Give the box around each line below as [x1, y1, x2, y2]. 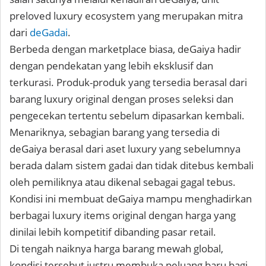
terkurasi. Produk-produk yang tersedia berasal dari [9, 75, 247, 89]
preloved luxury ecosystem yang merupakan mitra [9, 8, 243, 23]
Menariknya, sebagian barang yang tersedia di [9, 125, 220, 139]
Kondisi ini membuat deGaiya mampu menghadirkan [9, 191, 252, 205]
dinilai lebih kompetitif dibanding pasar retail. [9, 224, 216, 239]
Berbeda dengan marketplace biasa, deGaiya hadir [9, 42, 241, 56]
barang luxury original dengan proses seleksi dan [9, 91, 233, 106]
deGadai [30, 25, 68, 39]
